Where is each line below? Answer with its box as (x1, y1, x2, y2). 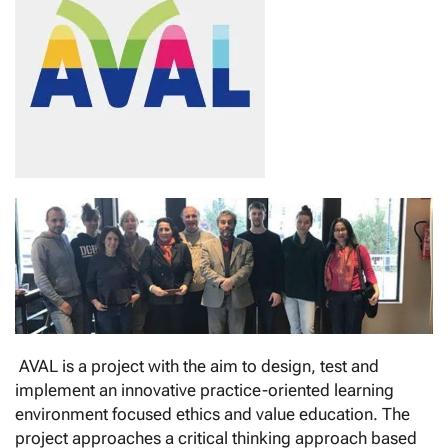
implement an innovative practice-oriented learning (15, 379, 394, 400)
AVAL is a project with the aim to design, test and (15, 355, 379, 376)
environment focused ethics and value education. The (15, 403, 410, 424)
